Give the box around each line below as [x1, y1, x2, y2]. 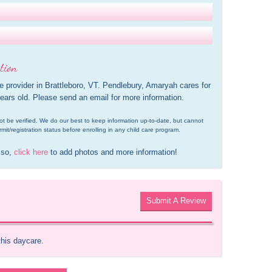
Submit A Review [146, 196, 206, 205]
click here [14, 148, 48, 157]
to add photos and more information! [48, 148, 177, 157]
